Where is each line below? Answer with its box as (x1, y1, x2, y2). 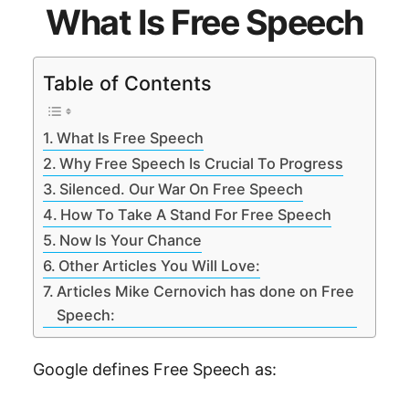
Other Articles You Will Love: (58, 256, 261, 275)
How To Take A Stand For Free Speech (60, 204, 332, 224)
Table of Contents (43, 70, 212, 95)
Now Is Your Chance (59, 230, 203, 249)
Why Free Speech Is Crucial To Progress (59, 153, 344, 173)
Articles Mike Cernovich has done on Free (57, 281, 355, 300)
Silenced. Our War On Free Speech (59, 179, 304, 198)
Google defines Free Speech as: (33, 360, 277, 379)
